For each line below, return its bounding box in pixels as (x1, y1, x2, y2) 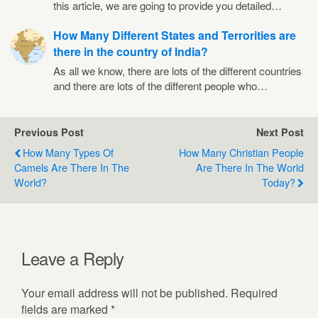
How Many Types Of (23, 144, 114, 160)
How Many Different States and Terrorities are (53, 26, 296, 43)
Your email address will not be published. (21, 284, 228, 301)
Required (231, 284, 278, 301)
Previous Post (14, 124, 84, 139)
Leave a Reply (21, 245, 124, 270)
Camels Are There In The (14, 159, 129, 175)
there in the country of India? (53, 43, 208, 60)
